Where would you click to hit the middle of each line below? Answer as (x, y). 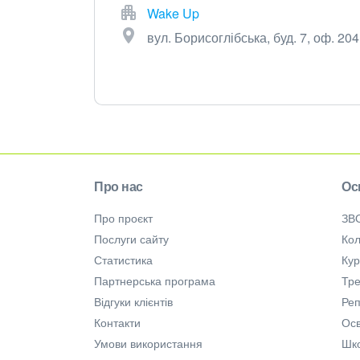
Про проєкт (123, 218)
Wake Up (173, 14)
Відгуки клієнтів (133, 302)
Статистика (123, 260)
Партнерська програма (155, 281)
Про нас (119, 186)
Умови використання (148, 344)
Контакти (117, 323)
